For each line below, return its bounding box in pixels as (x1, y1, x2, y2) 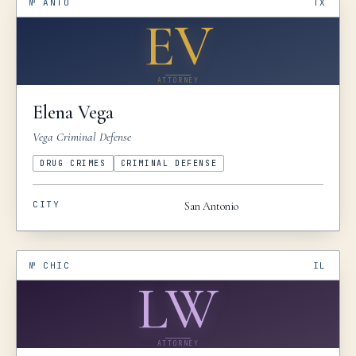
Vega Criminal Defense (33, 130, 131, 144)
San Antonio (184, 199, 238, 213)
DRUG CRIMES (40, 158, 106, 168)
